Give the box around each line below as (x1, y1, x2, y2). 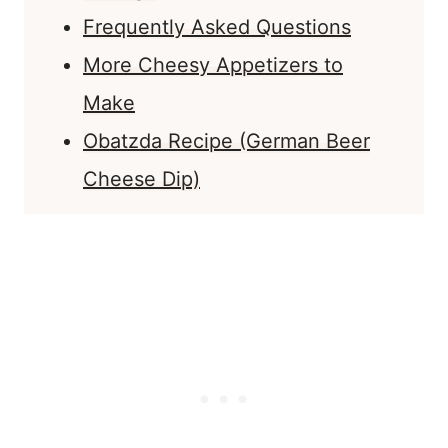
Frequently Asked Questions (83, 15, 351, 40)
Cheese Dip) (83, 167, 200, 192)
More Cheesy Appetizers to (83, 53, 343, 78)
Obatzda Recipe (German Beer (83, 129, 370, 154)
